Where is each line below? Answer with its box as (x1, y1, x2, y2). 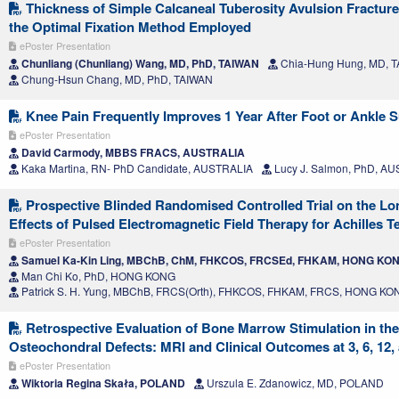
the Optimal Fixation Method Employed (9, 16, 251, 37)
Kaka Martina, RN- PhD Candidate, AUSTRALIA (19, 159, 253, 175)
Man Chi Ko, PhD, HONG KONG (19, 267, 175, 283)
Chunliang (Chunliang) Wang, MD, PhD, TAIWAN (19, 54, 259, 71)
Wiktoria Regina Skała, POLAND (19, 374, 185, 391)
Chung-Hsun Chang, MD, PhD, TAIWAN (19, 70, 213, 86)
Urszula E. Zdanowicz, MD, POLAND (204, 374, 384, 390)
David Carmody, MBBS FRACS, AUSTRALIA (19, 143, 245, 160)
